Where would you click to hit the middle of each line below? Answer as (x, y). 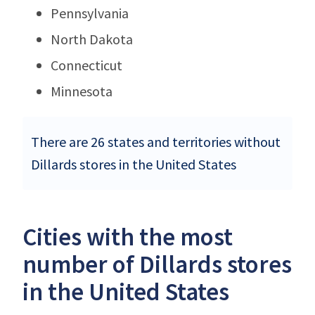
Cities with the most (128, 237)
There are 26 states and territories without (156, 141)
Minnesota (82, 91)
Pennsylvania (90, 13)
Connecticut (86, 65)
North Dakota (92, 39)
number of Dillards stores (157, 264)
